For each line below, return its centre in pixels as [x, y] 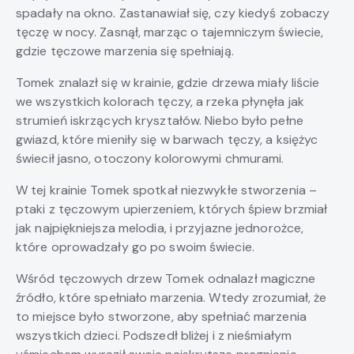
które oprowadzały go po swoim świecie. [135, 247]
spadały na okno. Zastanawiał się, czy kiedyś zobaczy [173, 13]
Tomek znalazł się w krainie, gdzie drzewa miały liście [168, 83]
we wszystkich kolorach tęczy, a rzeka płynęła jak [160, 102]
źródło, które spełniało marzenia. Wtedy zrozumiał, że [171, 298]
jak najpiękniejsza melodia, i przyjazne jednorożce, [160, 228]
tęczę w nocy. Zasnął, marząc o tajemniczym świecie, [170, 32]
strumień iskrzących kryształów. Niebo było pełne [160, 121]
